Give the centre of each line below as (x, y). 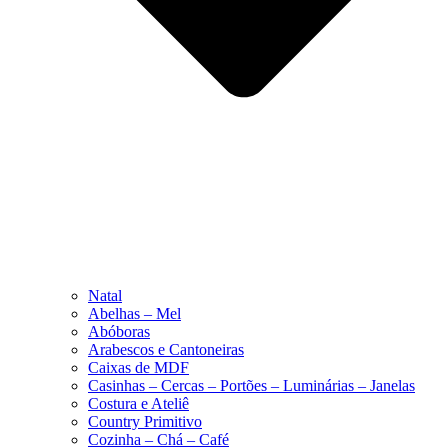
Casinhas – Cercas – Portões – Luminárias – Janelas (251, 385)
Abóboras (119, 331)
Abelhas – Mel (134, 313)
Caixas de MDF (138, 367)
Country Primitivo (145, 421)
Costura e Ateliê (138, 403)
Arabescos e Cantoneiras (166, 349)
